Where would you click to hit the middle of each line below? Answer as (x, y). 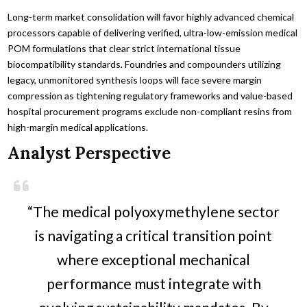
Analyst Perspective (89, 153)
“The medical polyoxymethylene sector (153, 212)
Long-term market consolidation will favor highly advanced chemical (151, 17)
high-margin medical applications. (78, 127)
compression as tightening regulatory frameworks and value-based (150, 96)
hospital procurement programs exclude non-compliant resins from (150, 112)
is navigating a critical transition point (153, 236)
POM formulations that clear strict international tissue (124, 49)
